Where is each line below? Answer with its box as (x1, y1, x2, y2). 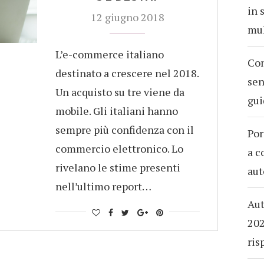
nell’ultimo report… (55, 179, 151, 193)
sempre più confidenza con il (55, 123, 194, 137)
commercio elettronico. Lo (55, 141, 183, 156)
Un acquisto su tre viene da (55, 85, 184, 99)
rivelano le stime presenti (55, 160, 180, 174)
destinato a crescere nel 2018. (55, 66, 199, 80)
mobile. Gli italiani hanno (55, 104, 178, 118)
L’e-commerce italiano (55, 47, 164, 61)
